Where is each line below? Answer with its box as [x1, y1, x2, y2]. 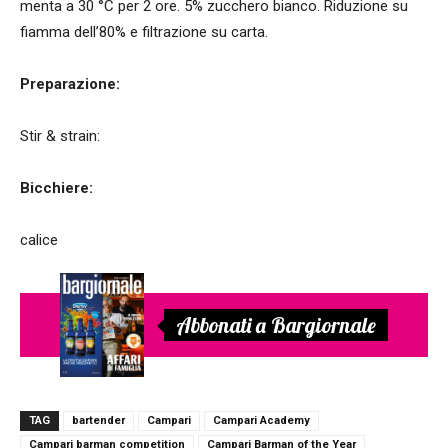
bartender [72, 413, 125, 427]
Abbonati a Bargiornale [176, 311, 376, 338]
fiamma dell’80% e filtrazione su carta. [20, 22, 268, 41]
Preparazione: [20, 74, 120, 93]
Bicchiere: [20, 178, 93, 197]
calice [20, 230, 58, 249]
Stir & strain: [20, 126, 100, 145]
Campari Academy [213, 413, 310, 427]
